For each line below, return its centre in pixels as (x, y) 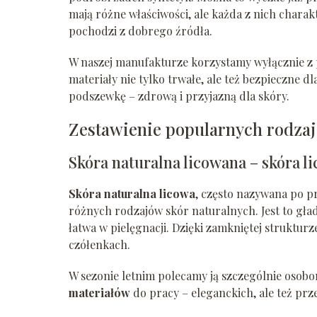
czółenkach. (99, 245)
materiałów (99, 293)
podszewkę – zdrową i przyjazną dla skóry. (179, 96)
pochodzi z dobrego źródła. (140, 31)
